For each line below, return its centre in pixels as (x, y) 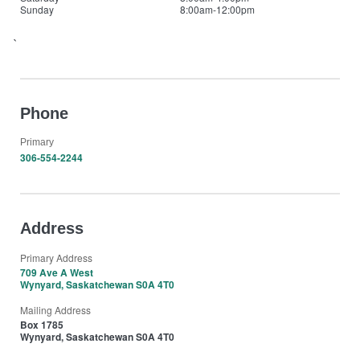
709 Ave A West (57, 272)
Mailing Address (55, 310)
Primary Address (56, 258)
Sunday (37, 9)
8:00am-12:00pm (217, 9)
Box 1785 (42, 325)
